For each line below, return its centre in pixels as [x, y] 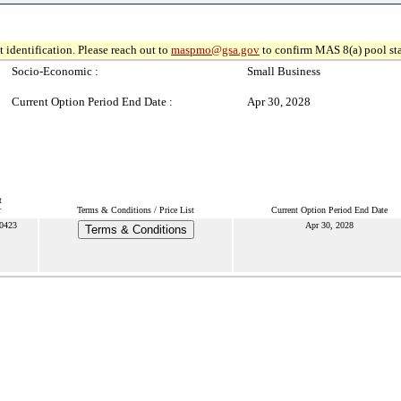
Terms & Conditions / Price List [136, 210]
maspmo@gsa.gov [215, 50]
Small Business [284, 71]
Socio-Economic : [55, 71]
